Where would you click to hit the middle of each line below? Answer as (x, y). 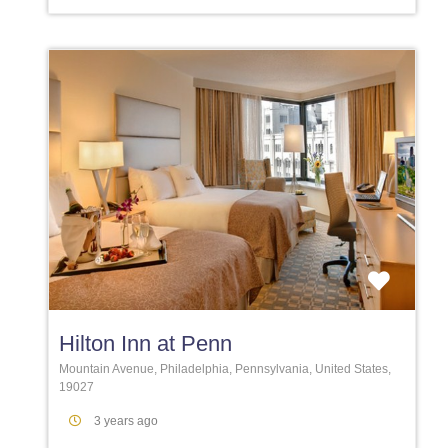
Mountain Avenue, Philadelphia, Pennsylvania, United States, (225, 369)
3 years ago (126, 421)
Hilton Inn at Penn (145, 344)
